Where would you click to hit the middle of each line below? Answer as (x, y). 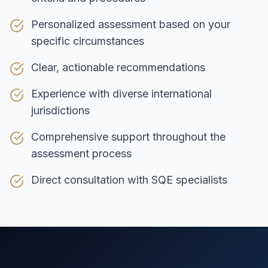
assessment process (81, 153)
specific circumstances (88, 41)
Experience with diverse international (121, 94)
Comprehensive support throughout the (128, 137)
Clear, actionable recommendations (118, 67)
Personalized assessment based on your (131, 24)
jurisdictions (60, 110)
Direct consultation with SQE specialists (129, 180)
